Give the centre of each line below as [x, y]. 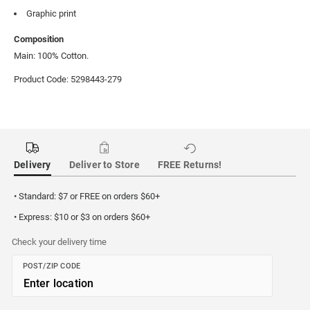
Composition [39, 39]
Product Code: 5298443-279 [68, 80]
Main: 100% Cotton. [51, 56]
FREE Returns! [190, 165]
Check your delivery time [59, 242]
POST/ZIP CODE [52, 266]
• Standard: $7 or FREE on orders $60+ [87, 197]
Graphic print [51, 14]
